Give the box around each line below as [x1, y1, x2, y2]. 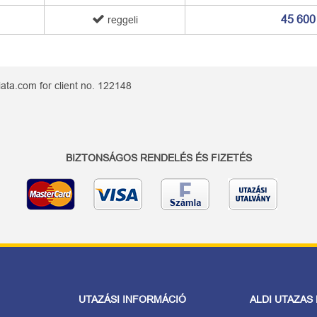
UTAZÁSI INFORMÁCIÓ [79, 294, 187, 305]
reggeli [104, 14, 138, 25]
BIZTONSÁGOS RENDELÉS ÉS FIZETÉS [65, 152, 252, 163]
